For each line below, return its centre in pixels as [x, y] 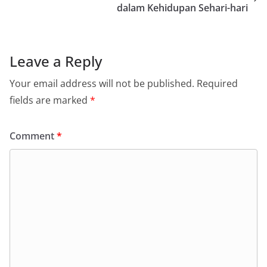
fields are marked [50, 100]
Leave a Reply [56, 61]
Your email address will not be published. [102, 83]
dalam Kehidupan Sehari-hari [182, 8]
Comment [33, 136]
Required [217, 83]
